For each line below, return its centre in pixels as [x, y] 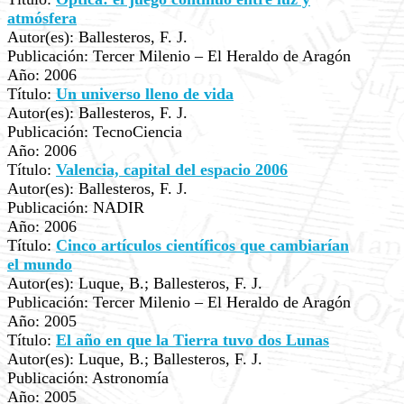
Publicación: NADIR [76, 207]
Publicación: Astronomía [88, 378]
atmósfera [42, 18]
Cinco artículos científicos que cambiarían [202, 245]
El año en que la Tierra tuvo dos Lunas [193, 340]
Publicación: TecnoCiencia [95, 132]
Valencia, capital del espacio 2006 [172, 170]
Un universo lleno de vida [145, 94]
